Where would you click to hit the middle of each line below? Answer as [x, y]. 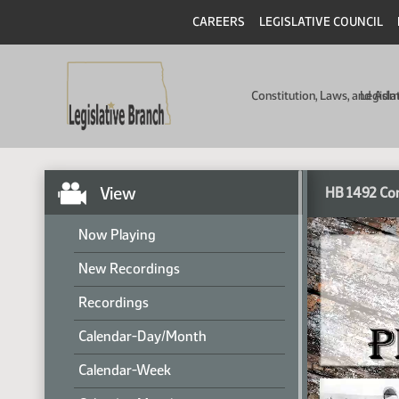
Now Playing [117, 235]
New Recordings [129, 269]
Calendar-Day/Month [142, 336]
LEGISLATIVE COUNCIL [321, 22]
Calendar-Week [125, 370]
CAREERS [219, 22]
